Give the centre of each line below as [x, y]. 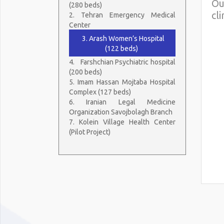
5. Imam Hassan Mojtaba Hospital [122, 82]
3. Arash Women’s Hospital [122, 38]
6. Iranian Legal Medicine [122, 102]
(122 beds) [122, 48]
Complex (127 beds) [101, 92]
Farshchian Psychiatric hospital [128, 62]
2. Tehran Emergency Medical [122, 15]
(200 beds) [86, 72]
